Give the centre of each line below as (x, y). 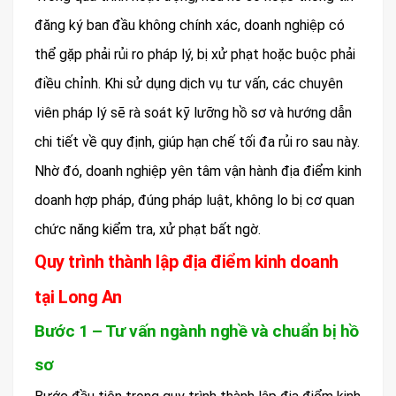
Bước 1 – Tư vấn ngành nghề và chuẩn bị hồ (197, 331)
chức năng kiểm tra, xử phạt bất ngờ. (148, 230)
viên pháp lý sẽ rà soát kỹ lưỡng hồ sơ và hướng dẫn (193, 113)
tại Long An (78, 297)
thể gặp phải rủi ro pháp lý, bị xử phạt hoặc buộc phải (195, 55)
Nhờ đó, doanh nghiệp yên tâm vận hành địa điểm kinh (198, 171)
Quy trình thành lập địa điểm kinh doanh (187, 262)
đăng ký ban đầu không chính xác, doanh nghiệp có (190, 26)
